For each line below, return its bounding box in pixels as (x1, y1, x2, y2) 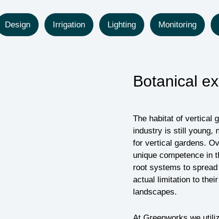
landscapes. (132, 187, 177, 197)
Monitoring (158, 20, 197, 30)
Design (5, 20, 30, 30)
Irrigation (53, 20, 85, 30)
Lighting (108, 20, 136, 30)
